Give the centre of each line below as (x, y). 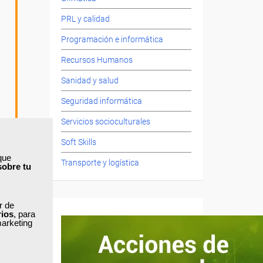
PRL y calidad (85, 19)
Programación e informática (112, 40)
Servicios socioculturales (105, 122)
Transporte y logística (100, 163)
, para (24, 214)
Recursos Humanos (97, 60)
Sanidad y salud (90, 81)
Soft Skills (78, 142)
